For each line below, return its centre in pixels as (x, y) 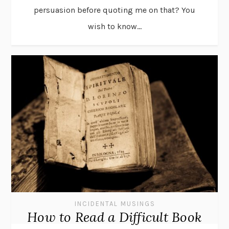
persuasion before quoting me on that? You (114, 10)
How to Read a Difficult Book (114, 217)
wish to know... (114, 26)
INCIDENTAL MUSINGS (115, 203)
